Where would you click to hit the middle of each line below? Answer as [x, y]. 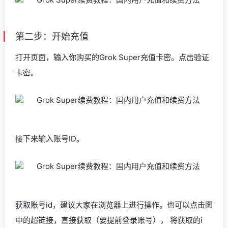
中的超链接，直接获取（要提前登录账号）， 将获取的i [109, 220]
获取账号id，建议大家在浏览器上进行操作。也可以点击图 [114, 205]
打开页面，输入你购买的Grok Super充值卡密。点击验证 [112, 57]
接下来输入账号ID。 [50, 139]
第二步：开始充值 [52, 36]
